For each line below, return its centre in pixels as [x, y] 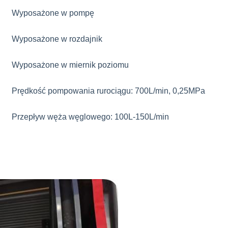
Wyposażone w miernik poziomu [70, 65]
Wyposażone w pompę [53, 13]
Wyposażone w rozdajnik [57, 39]
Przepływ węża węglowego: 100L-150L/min [90, 117]
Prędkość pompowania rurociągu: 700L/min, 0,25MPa [108, 91]
